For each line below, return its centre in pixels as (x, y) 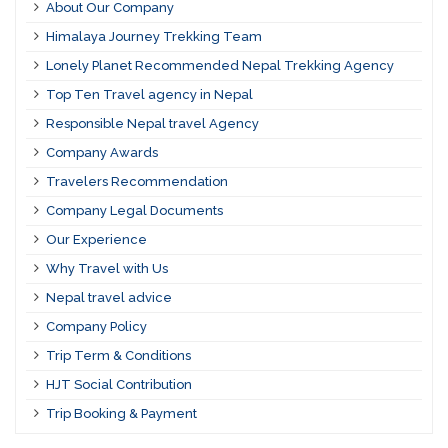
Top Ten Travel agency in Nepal (149, 95)
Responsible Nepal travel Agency (152, 124)
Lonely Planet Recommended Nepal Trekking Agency (219, 66)
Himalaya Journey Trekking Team (153, 37)
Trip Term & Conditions (118, 356)
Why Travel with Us (106, 269)
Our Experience (96, 240)
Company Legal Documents (134, 211)
